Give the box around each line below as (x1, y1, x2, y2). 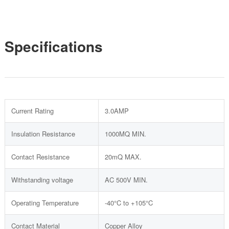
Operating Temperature (11, 198, 79, 208)
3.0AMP (104, 106, 129, 116)
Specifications (4, 36, 103, 57)
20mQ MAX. (104, 152, 142, 162)
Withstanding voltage (11, 175, 73, 185)
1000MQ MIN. (104, 129, 146, 139)
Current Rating (11, 106, 54, 116)
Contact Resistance (11, 152, 70, 162)
